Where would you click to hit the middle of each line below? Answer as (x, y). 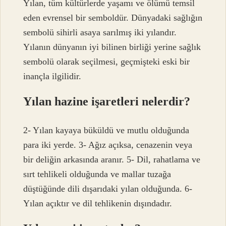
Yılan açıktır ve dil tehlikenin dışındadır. (98, 203)
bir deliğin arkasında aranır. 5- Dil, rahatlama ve (112, 159)
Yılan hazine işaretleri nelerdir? (107, 102)
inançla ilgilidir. (52, 76)
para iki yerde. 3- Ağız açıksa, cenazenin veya (108, 145)
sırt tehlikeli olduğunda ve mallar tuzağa (97, 174)
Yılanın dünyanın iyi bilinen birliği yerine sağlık (112, 47)
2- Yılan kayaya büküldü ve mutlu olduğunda (106, 130)
